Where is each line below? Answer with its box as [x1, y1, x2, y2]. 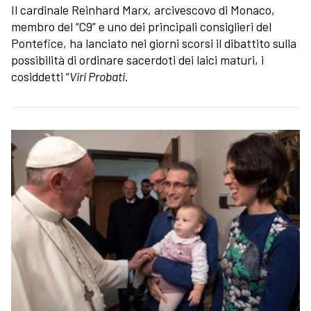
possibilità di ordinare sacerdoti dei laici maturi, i [11, 52, 264, 68]
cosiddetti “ [11, 69, 69, 85]
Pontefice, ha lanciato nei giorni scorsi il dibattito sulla [11, 35, 296, 51]
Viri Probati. [69, 69, 128, 85]
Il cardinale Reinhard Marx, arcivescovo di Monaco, [11, 2, 275, 18]
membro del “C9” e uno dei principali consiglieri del [11, 19, 271, 35]
